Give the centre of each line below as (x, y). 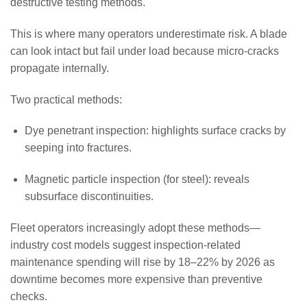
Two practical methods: (66, 99)
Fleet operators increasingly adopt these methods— (135, 228)
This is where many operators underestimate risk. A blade (149, 34)
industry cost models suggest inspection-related (125, 245)
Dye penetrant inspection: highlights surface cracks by (155, 131)
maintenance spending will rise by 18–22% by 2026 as (143, 262)
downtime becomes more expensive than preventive (136, 280)
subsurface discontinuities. (89, 197)
